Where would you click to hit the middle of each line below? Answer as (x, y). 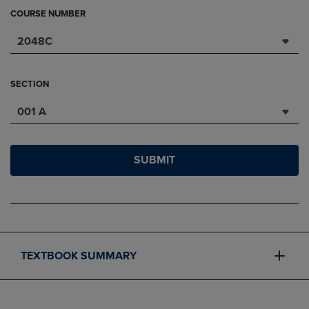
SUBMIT (154, 160)
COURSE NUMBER (48, 14)
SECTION (30, 84)
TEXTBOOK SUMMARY (79, 256)
